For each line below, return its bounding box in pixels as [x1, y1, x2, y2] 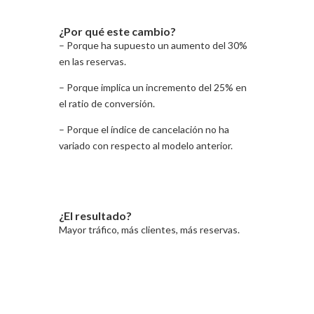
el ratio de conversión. [59, 97, 155, 109]
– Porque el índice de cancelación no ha [59, 123, 229, 135]
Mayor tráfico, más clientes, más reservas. [59, 223, 240, 235]
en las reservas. [59, 55, 126, 67]
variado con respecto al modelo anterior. [59, 139, 233, 151]
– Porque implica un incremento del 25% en [59, 81, 247, 93]
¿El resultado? [59, 208, 132, 222]
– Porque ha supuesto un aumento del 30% [59, 39, 247, 51]
